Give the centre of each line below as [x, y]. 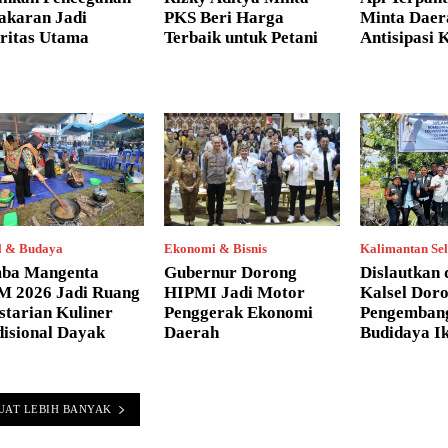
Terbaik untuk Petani [241, 38]
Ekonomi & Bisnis [215, 248]
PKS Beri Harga [224, 18]
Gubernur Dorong [230, 272]
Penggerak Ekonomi [238, 312]
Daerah [191, 332]
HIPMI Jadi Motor [234, 292]
